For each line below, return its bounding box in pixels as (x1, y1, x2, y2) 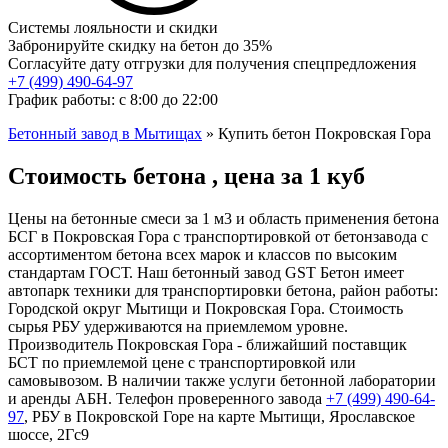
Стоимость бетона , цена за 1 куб (8, 162, 365, 189)
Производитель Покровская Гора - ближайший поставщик (8, 335, 407, 353)
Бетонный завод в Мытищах (8, 124, 202, 142)
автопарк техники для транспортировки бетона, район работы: (8, 281, 438, 299)
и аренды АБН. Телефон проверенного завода (8, 389, 326, 407)
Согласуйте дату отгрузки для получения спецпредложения (8, 54, 416, 72)
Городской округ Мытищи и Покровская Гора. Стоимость (8, 299, 403, 317)
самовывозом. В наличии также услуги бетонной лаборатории (8, 371, 436, 389)
